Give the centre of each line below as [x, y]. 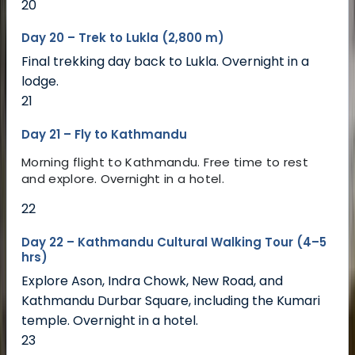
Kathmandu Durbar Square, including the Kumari [171, 301]
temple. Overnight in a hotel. [110, 321]
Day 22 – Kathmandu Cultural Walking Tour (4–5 [174, 242]
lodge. [40, 82]
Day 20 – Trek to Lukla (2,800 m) [123, 38]
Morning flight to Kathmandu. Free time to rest [165, 162]
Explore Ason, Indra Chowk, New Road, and [152, 281]
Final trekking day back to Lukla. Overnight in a [165, 62]
